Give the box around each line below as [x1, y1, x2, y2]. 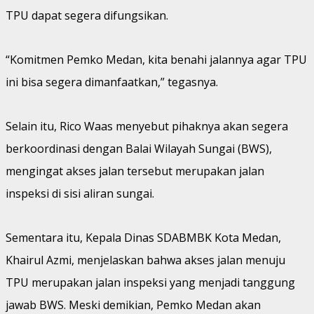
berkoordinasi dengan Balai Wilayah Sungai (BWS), [6, 140, 272, 156]
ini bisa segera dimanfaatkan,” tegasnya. [6, 74, 218, 90]
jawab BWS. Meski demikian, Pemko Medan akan [6, 296, 261, 313]
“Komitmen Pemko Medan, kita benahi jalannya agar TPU [6, 51, 307, 67]
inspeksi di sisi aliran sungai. [6, 185, 154, 201]
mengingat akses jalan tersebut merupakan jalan [6, 163, 264, 179]
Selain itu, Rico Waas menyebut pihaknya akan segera [6, 118, 288, 134]
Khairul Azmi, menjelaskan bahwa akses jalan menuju [6, 252, 285, 268]
